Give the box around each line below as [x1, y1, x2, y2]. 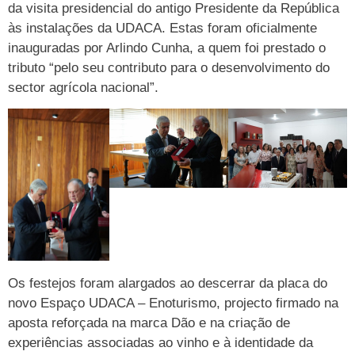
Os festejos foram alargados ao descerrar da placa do [8, 275, 327, 291]
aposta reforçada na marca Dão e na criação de [8, 315, 290, 330]
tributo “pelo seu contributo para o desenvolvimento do [8, 59, 330, 75]
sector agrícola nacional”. [8, 79, 158, 95]
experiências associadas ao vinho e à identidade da [8, 334, 313, 350]
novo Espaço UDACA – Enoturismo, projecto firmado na [8, 295, 338, 311]
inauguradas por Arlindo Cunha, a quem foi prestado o [8, 40, 326, 55]
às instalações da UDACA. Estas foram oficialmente [8, 20, 317, 36]
